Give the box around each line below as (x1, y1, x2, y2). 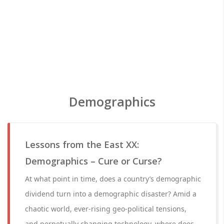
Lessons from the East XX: (25, 138, 139, 150)
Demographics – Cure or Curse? (25, 155, 162, 167)
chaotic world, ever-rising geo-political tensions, (25, 204, 186, 213)
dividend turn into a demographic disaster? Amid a (25, 189, 196, 198)
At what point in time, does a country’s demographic (25, 174, 201, 183)
